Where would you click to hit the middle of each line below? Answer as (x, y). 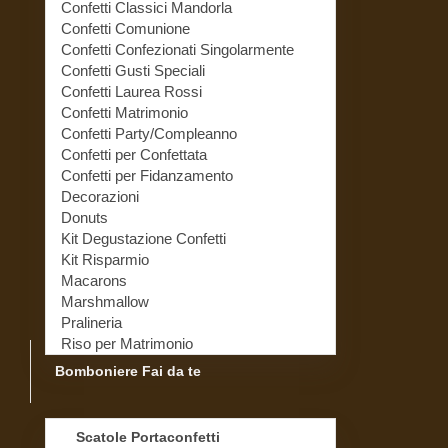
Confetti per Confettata (134, 154)
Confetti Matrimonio (124, 112)
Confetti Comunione (125, 28)
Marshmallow (105, 301)
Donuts (84, 217)
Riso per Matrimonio (127, 343)
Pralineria (91, 322)
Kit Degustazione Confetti (143, 238)
